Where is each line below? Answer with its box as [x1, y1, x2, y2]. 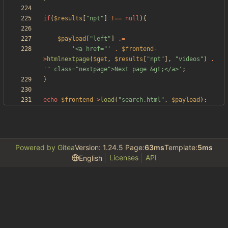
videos [179, 55, 200, 63]
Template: [164, 143, 197, 152]
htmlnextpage [47, 55, 90, 63]
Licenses [109, 153, 138, 162]
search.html [122, 96, 161, 104]
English [78, 153, 102, 162]
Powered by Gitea [15, 143, 75, 152]
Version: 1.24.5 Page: [75, 143, 145, 152]
